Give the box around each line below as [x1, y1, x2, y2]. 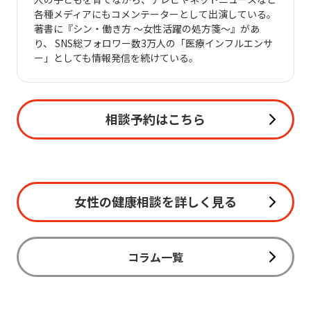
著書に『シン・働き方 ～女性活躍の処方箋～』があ [34, 22, 260, 35]
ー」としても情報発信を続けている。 [34, 51, 199, 65]
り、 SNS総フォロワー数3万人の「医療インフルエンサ [34, 36, 273, 50]
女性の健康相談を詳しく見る [74, 192, 237, 210]
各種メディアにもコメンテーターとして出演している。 [34, 7, 276, 21]
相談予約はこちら [106, 110, 205, 128]
